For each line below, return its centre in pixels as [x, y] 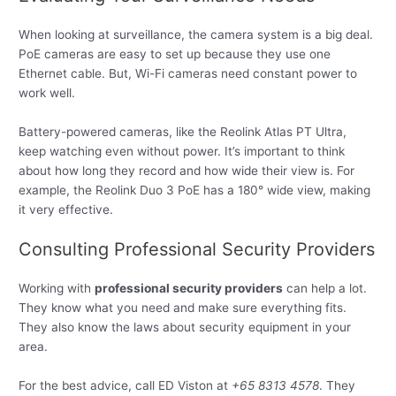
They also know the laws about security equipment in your [185, 327]
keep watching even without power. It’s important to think [182, 151]
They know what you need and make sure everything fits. [183, 308]
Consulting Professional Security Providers [197, 250]
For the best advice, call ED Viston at [126, 386]
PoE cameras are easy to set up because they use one [175, 53]
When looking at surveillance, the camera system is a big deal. [196, 34]
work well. [47, 92]
